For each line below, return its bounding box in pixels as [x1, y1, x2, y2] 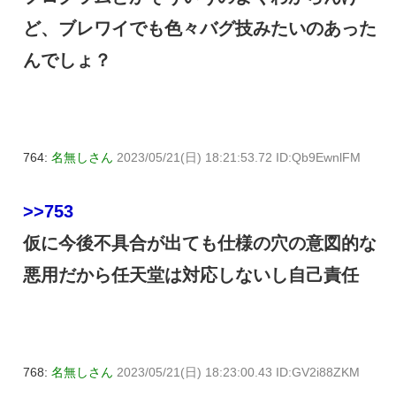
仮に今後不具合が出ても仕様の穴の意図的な [23, 233, 377, 254]
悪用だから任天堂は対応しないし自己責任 [23, 265, 359, 286]
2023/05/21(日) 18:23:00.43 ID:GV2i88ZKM [117, 365, 360, 380]
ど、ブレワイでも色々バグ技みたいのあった [23, 19, 377, 39]
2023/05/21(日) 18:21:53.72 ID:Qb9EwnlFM [117, 150, 361, 165]
